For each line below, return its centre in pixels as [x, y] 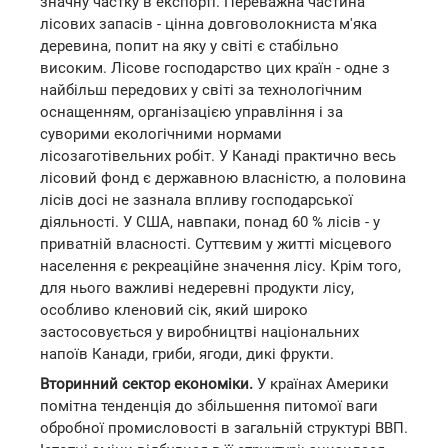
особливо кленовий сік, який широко [174, 310]
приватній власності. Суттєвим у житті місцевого [216, 244]
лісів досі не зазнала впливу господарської [196, 200]
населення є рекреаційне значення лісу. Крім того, [220, 266]
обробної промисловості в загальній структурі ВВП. [224, 427]
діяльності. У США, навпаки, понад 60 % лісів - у [210, 222]
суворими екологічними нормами [161, 134]
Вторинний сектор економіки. [146, 383]
